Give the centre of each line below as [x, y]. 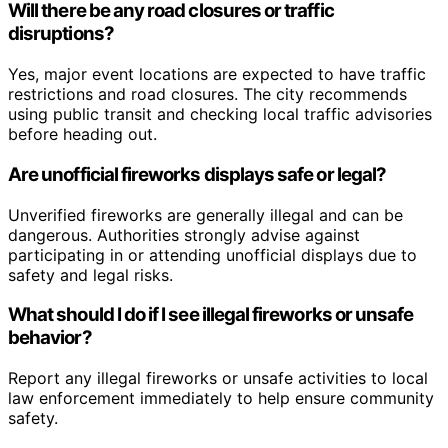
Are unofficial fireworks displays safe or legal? [197, 174]
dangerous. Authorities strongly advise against [184, 234]
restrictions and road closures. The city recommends [207, 94]
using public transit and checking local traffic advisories [220, 114]
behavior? [50, 338]
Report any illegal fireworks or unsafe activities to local [218, 377]
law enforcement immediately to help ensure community [221, 397]
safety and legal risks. [90, 274]
